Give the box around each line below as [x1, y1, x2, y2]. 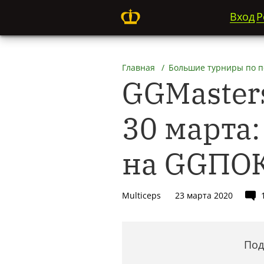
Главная [122, 62, 155, 73]
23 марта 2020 [175, 190, 233, 201]
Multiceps [122, 190, 161, 201]
